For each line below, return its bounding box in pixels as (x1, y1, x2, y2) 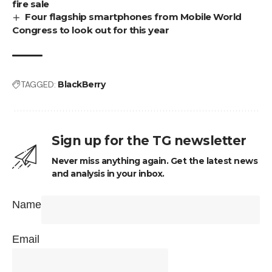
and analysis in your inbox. (52, 168, 165, 180)
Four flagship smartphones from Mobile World (25, 11, 242, 23)
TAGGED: (21, 79, 56, 90)
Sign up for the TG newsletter (52, 133, 246, 149)
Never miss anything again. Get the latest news (52, 155, 257, 167)
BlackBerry (58, 79, 105, 90)
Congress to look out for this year (12, 24, 169, 36)
